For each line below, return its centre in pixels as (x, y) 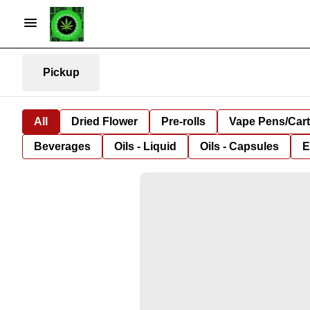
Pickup (61, 72)
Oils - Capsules (239, 146)
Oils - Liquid (145, 146)
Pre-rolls (183, 121)
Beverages (62, 146)
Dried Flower (104, 121)
